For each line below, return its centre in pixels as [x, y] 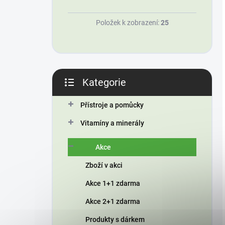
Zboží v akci [104, 165]
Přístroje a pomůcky [112, 105]
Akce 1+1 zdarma [113, 183]
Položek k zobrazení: [128, 22]
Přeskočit [82, 89]
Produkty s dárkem [115, 219]
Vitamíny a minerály [112, 123]
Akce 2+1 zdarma [113, 201]
